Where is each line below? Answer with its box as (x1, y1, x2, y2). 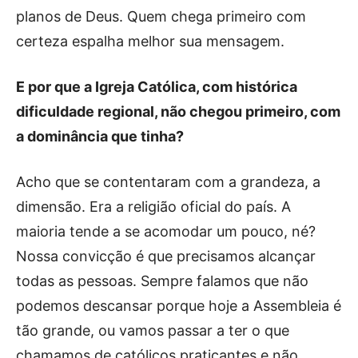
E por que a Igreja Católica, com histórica (16, 78, 297, 95)
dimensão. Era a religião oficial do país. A (16, 197, 291, 215)
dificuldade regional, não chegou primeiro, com (16, 102, 340, 120)
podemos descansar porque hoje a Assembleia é (16, 296, 341, 314)
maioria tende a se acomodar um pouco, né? (16, 222, 316, 240)
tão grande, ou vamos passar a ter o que (16, 321, 289, 339)
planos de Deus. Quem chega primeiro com (16, 7, 306, 25)
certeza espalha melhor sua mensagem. (16, 32, 284, 50)
